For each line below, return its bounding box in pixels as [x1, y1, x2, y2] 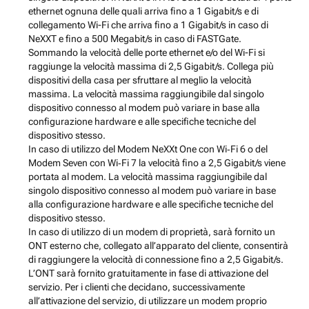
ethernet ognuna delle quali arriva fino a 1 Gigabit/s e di [28, 6, 259, 17]
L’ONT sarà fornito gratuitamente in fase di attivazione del [28, 268, 268, 279]
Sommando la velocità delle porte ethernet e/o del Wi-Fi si [28, 47, 265, 59]
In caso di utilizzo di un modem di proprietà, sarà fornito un [28, 226, 275, 238]
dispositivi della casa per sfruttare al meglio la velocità [28, 74, 252, 86]
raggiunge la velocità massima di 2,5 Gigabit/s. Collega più [28, 61, 274, 72]
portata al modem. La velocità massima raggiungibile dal [28, 171, 267, 183]
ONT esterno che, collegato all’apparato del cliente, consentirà [28, 240, 288, 252]
